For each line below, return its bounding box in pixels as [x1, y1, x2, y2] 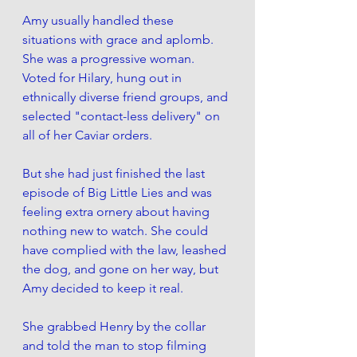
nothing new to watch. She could [22, 222, 211, 238]
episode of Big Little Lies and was [22, 184, 215, 200]
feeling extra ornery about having [22, 203, 213, 219]
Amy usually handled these [22, 12, 177, 28]
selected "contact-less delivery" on [22, 108, 223, 124]
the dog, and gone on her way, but [22, 261, 222, 277]
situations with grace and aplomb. [22, 31, 217, 47]
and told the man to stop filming [22, 337, 210, 353]
